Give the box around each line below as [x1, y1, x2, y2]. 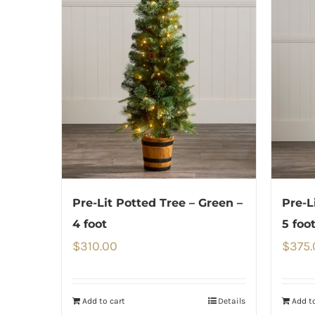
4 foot [72, 217, 107, 231]
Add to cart [82, 295, 125, 306]
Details [217, 295, 245, 306]
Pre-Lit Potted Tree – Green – [72, 195, 243, 210]
